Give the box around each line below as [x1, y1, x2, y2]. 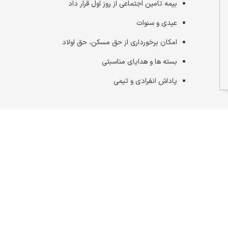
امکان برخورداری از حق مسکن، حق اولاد [62, 37, 177, 48]
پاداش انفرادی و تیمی [113, 76, 177, 87]
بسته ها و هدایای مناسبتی [102, 56, 177, 67]
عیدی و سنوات [136, 18, 177, 28]
